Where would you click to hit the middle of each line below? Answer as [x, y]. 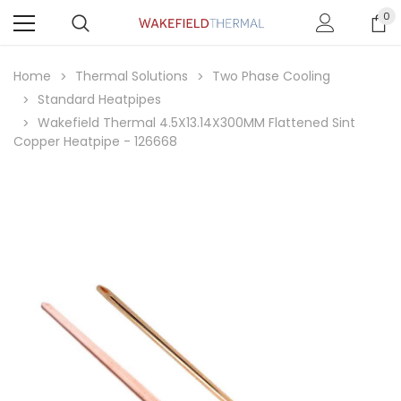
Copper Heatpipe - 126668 [95, 141]
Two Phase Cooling [271, 76]
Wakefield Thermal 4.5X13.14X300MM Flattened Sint [196, 123]
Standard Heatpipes [99, 99]
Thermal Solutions [132, 76]
